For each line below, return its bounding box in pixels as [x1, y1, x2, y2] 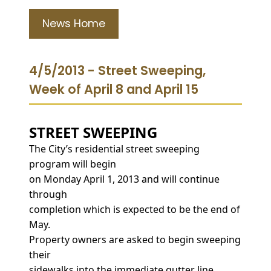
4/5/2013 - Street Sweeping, [29, 61, 206, 79]
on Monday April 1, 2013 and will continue [29, 172, 220, 186]
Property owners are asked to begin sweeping [29, 232, 241, 246]
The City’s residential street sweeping [29, 142, 200, 155]
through [29, 187, 67, 201]
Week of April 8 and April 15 [29, 80, 198, 98]
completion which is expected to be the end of [29, 202, 240, 216]
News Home [42, 16, 105, 31]
